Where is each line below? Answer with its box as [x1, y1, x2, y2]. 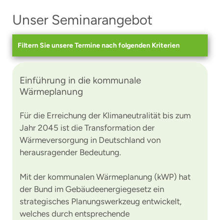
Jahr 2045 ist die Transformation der [20, 123, 155, 133]
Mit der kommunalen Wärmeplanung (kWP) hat [20, 172, 191, 182]
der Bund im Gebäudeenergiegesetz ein [20, 184, 164, 194]
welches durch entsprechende [20, 209, 130, 219]
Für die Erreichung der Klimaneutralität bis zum [20, 110, 191, 120]
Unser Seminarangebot [12, 11, 153, 28]
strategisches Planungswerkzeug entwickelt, [20, 196, 182, 206]
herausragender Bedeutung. [20, 147, 121, 157]
